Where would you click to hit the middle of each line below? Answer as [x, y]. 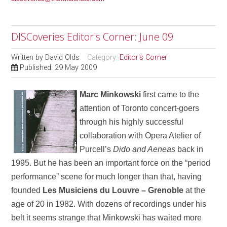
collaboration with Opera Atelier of [140, 136]
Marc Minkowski [110, 95]
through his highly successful [132, 122]
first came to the [170, 95]
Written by [28, 58]
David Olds [63, 58]
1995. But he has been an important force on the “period [111, 163]
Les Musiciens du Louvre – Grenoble [113, 191]
